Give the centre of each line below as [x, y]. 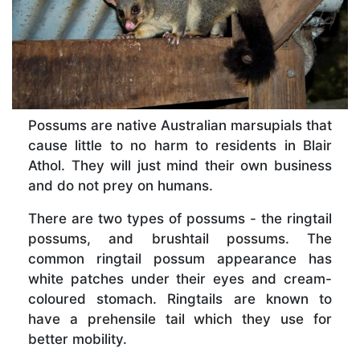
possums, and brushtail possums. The [180, 239]
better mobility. [78, 340]
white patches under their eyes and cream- [180, 279]
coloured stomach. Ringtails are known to [180, 299]
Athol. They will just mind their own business [180, 166]
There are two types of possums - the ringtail [180, 219]
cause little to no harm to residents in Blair [180, 146]
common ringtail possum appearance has [180, 259]
